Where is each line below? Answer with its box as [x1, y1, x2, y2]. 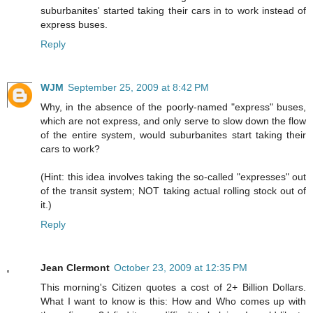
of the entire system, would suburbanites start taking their [41, 129, 306, 140]
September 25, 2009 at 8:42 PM [68, 81, 209, 93]
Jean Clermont [41, 261, 110, 273]
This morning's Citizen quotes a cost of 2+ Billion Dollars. [41, 281, 306, 293]
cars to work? [41, 143, 100, 154]
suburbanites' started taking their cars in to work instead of [41, 4, 306, 16]
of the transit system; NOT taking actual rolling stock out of [41, 184, 306, 196]
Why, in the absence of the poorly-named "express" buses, [41, 101, 306, 112]
